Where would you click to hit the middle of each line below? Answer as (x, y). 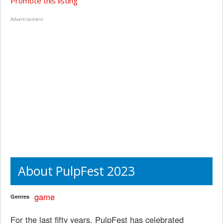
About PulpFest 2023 (76, 171)
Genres (20, 196)
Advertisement (27, 19)
